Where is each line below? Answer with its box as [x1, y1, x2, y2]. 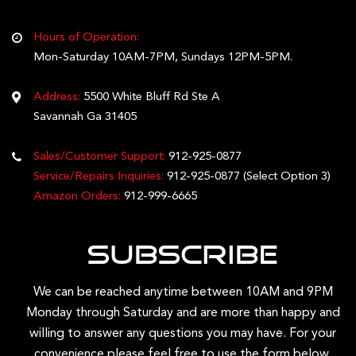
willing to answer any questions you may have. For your [29, 327, 337, 340]
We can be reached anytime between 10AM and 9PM [33, 285, 333, 299]
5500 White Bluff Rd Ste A [83, 91, 220, 103]
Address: [33, 91, 80, 103]
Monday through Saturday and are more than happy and [25, 306, 340, 319]
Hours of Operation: [33, 31, 139, 44]
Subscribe [87, 242, 279, 270]
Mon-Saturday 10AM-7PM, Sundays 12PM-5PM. [33, 51, 292, 64]
